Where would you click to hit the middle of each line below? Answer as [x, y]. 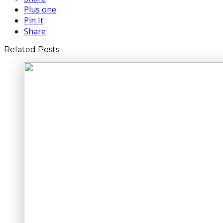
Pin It [34, 20]
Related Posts [32, 49]
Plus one [40, 9]
